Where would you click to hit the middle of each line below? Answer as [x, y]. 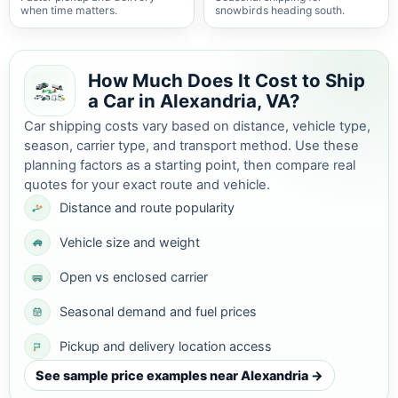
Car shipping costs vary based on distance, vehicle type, [197, 126]
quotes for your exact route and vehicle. [147, 185]
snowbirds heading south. [280, 10]
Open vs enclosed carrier [134, 277]
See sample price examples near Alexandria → [179, 375]
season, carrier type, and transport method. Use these [191, 146]
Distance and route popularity [147, 207]
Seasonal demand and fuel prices [158, 311]
